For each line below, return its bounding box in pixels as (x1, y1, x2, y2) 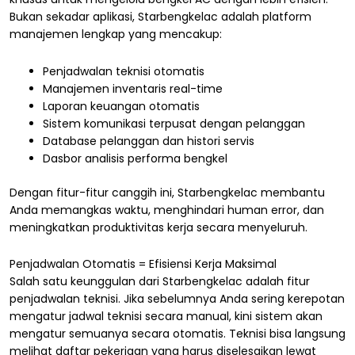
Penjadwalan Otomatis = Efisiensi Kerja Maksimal (10, 256, 277, 273)
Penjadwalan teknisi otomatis (43, 63, 204, 79)
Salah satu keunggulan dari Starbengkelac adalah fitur (10, 273, 310, 290)
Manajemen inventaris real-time (43, 80, 223, 97)
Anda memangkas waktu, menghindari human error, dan (10, 201, 324, 218)
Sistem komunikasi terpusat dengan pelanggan (43, 115, 305, 132)
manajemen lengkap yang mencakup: (10, 26, 222, 43)
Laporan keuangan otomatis (43, 97, 200, 114)
